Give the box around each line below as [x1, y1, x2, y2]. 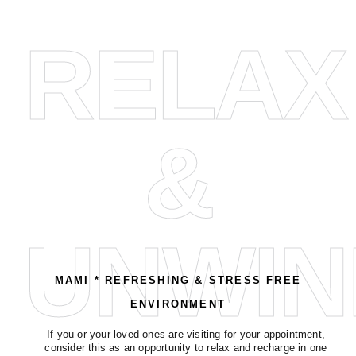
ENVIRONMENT [130, 297, 226, 310]
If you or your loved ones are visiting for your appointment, [46, 327, 325, 340]
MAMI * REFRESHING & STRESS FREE [54, 273, 302, 286]
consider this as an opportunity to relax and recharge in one [44, 341, 327, 354]
